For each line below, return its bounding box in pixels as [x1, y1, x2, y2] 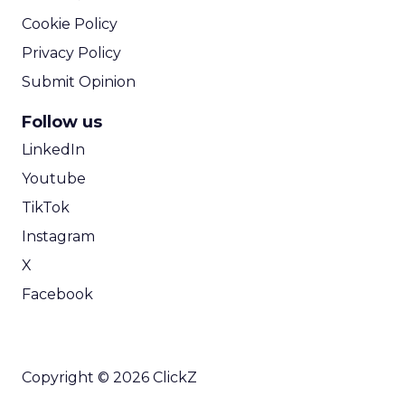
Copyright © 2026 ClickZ [22, 369, 197, 386]
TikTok [22, 199, 70, 216]
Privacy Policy [22, 44, 121, 61]
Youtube [22, 170, 86, 187]
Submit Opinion [22, 73, 136, 90]
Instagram [22, 228, 95, 245]
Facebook [22, 286, 93, 303]
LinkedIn [22, 141, 85, 158]
